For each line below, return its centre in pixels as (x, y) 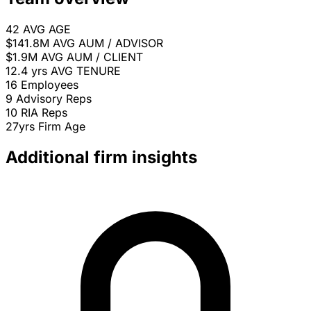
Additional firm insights (101, 158)
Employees (50, 85)
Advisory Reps (54, 99)
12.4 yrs (26, 71)
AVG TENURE (86, 71)
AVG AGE (47, 30)
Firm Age (62, 127)
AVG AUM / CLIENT (92, 57)
